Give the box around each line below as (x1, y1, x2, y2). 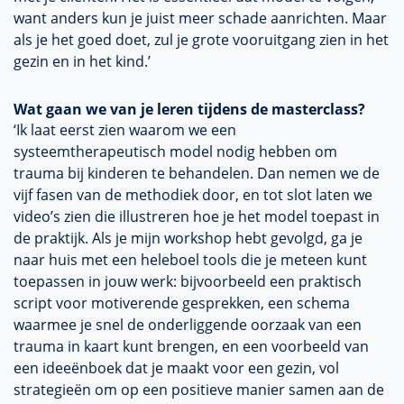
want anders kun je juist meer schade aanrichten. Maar (14, 8, 387, 28)
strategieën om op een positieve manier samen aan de (14, 380, 384, 399)
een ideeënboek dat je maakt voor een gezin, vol (14, 358, 339, 378)
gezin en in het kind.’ (14, 51, 151, 71)
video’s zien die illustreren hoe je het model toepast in (14, 207, 380, 226)
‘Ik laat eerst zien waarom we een (14, 120, 236, 140)
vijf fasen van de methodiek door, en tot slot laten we (14, 185, 372, 205)
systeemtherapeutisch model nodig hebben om (14, 142, 337, 161)
